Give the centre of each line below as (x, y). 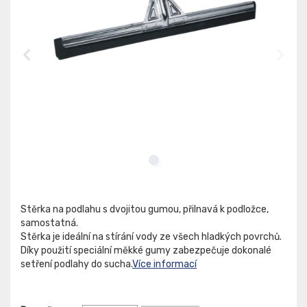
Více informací (164, 265)
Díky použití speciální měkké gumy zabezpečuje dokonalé (146, 251)
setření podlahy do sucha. (76, 265)
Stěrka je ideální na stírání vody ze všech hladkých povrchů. (151, 237)
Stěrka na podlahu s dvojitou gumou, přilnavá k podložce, (145, 210)
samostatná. (49, 223)
